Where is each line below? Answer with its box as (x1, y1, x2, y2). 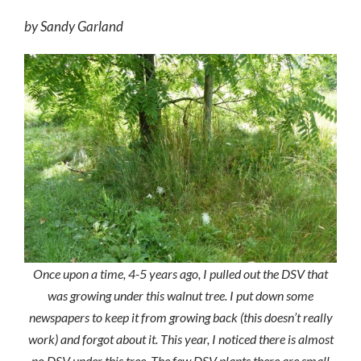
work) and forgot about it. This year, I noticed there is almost (27, 330, 334, 346)
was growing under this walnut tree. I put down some (48, 287, 313, 303)
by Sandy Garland (24, 17, 123, 35)
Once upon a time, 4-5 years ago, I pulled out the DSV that (33, 265, 328, 281)
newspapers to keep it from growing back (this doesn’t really (28, 309, 333, 325)
